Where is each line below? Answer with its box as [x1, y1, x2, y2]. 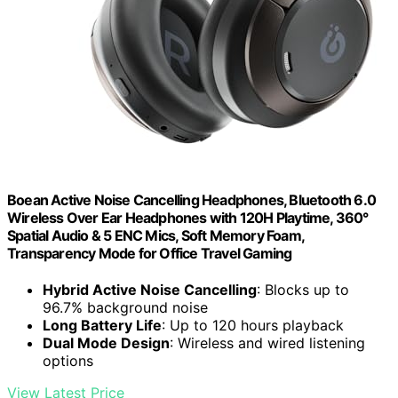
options [43, 352, 93, 370]
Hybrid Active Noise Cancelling [43, 281, 257, 299]
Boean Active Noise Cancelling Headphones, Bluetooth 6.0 [7, 190, 377, 209]
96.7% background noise [43, 298, 208, 317]
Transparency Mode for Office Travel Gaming [7, 243, 292, 262]
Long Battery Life [43, 316, 162, 335]
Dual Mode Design [43, 334, 170, 353]
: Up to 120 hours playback [162, 316, 344, 335]
